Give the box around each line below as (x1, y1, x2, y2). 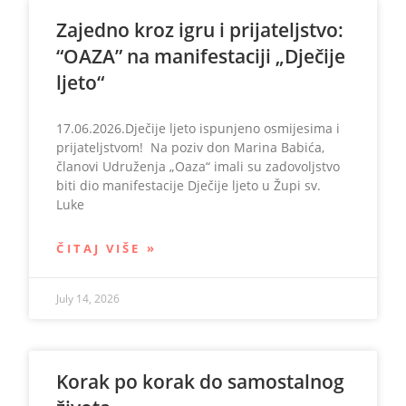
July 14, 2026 (56, 291, 121, 306)
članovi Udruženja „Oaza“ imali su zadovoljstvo (56, 158, 341, 175)
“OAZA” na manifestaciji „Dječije (56, 43, 346, 69)
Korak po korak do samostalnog (56, 369, 345, 394)
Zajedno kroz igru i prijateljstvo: (56, 17, 344, 43)
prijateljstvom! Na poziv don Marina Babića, (56, 139, 325, 156)
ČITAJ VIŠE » (56, 240, 157, 256)
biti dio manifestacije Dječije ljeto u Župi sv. (56, 177, 322, 194)
